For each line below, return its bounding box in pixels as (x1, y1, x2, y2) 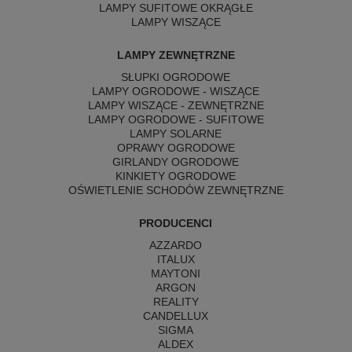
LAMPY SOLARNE (130, 126, 222, 140)
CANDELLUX (143, 309, 209, 322)
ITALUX (156, 252, 195, 266)
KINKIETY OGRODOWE (115, 169, 236, 182)
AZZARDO (149, 238, 203, 251)
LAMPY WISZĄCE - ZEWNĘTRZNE (87, 98, 264, 112)
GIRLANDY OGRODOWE (112, 155, 240, 168)
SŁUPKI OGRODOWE (121, 70, 231, 83)
